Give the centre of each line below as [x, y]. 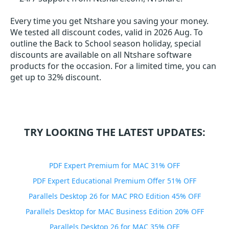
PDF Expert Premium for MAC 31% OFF [114, 166]
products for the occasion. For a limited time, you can [113, 66]
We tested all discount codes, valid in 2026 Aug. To [107, 32]
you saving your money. [162, 21]
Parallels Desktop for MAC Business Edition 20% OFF [114, 212]
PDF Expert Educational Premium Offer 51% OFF [114, 181]
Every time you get [47, 21]
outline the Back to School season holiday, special [106, 44]
